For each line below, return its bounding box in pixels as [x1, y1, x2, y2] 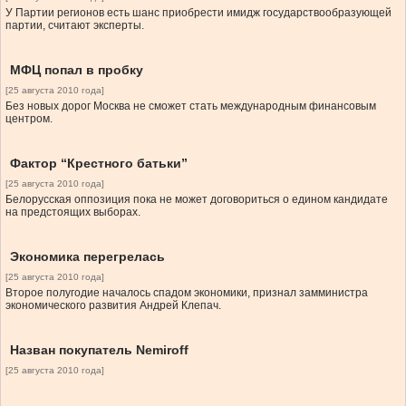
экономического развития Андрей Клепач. [5, 299, 221, 313]
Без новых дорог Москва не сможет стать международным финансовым [5, 100, 376, 113]
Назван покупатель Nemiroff [10, 343, 188, 358]
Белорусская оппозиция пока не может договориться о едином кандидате [5, 193, 388, 207]
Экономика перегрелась [10, 249, 165, 265]
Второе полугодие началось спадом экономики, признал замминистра [5, 286, 368, 300]
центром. [5, 112, 53, 126]
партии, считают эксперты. [5, 19, 144, 33]
